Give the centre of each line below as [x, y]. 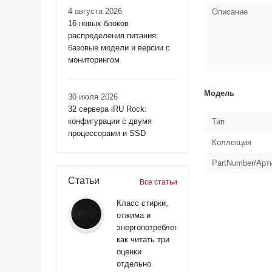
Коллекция [232, 142]
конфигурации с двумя [110, 121]
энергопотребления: [153, 227]
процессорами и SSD [107, 133]
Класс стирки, [142, 203]
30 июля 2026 [93, 97]
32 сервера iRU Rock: [107, 109]
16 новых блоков [98, 23]
